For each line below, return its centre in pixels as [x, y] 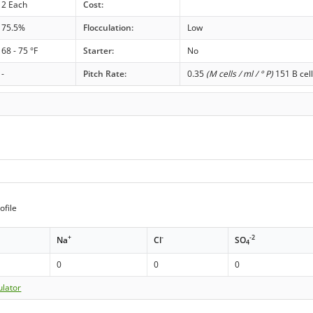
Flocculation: [108, 27]
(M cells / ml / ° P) [239, 73]
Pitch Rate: [104, 73]
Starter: [98, 50]
